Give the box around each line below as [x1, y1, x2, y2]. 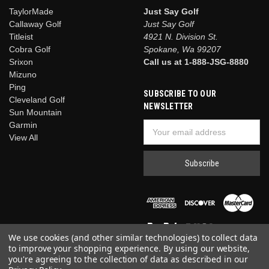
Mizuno [9, 70, 37, 80]
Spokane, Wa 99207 [144, 44, 221, 55]
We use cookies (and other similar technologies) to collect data [8, 232, 258, 243]
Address [144, 133, 175, 144]
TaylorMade [9, 7, 53, 17]
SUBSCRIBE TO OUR [144, 89, 216, 99]
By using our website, [163, 243, 250, 254]
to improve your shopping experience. [8, 243, 164, 254]
